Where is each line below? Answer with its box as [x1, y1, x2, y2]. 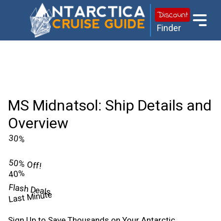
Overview [8, 114, 69, 132]
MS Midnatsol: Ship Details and [8, 97, 212, 114]
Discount [156, 9, 188, 22]
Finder [156, 23, 181, 33]
